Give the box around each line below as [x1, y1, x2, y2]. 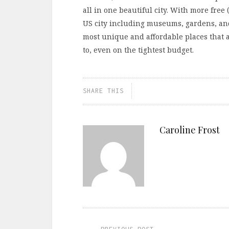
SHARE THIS [83, 86, 124, 95]
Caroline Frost [159, 123, 220, 136]
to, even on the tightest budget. [83, 44, 194, 55]
